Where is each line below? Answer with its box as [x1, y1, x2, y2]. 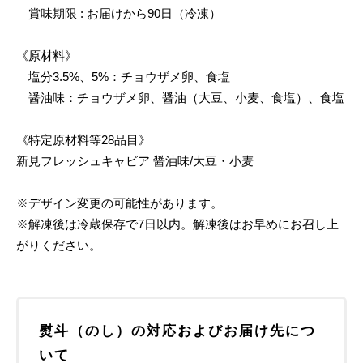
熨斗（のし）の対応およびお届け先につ [39, 322, 316, 339]
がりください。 [16, 237, 101, 252]
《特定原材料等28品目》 [16, 132, 151, 147]
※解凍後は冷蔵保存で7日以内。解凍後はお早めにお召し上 [16, 216, 339, 231]
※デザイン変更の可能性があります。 [16, 195, 223, 210]
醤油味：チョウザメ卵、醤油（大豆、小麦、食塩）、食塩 [16, 90, 344, 105]
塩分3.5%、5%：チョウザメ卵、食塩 [16, 69, 230, 83]
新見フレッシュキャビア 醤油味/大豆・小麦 [16, 153, 254, 168]
